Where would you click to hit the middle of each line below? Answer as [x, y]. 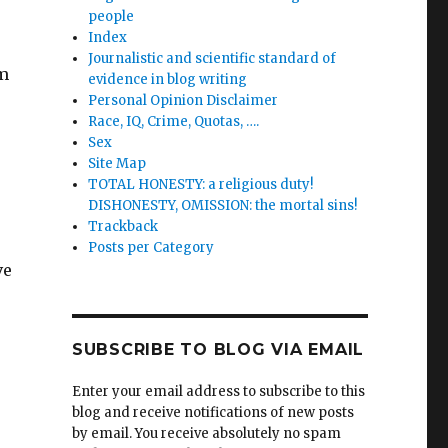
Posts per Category [151, 247]
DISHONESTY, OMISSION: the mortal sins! [223, 205]
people [111, 16]
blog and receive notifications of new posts [212, 412]
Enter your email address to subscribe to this [218, 391]
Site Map [117, 163]
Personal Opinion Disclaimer [183, 100]
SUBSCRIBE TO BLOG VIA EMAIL [218, 349]
